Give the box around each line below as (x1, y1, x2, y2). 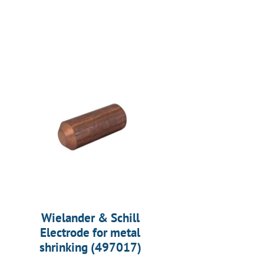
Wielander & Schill (41, 209, 140, 226)
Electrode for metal (40, 224, 140, 240)
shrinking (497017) (39, 239, 141, 255)
